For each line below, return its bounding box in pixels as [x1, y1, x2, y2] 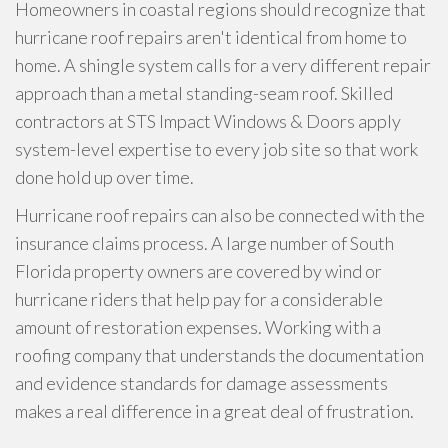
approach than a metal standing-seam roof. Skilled [15, 82, 393, 104]
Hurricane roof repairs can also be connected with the [15, 204, 425, 226]
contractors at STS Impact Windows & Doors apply [15, 110, 401, 132]
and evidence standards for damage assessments [15, 372, 388, 394]
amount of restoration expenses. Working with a [15, 316, 381, 338]
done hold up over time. [15, 166, 194, 188]
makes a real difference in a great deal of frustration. [15, 400, 414, 422]
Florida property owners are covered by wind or [15, 260, 382, 282]
